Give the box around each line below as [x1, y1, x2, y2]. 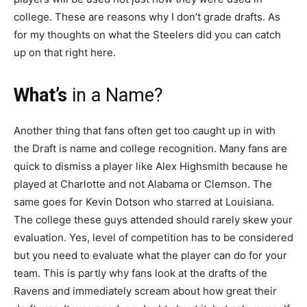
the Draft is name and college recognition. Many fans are [14, 142, 287, 156]
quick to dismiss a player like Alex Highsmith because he [14, 160, 288, 173]
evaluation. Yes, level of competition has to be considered [14, 231, 293, 245]
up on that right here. [14, 46, 116, 60]
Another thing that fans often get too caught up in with [14, 124, 275, 138]
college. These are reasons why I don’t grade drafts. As [14, 10, 280, 24]
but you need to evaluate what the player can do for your [14, 249, 287, 262]
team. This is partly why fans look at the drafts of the [14, 267, 267, 280]
